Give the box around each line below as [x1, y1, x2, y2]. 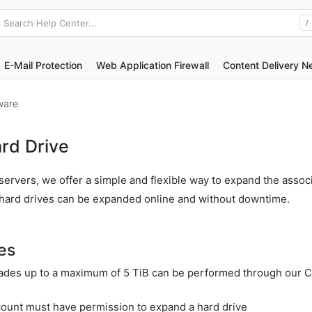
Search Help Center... [3, 17, 97, 29]
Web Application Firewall [96, 59, 209, 71]
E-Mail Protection [4, 59, 82, 71]
